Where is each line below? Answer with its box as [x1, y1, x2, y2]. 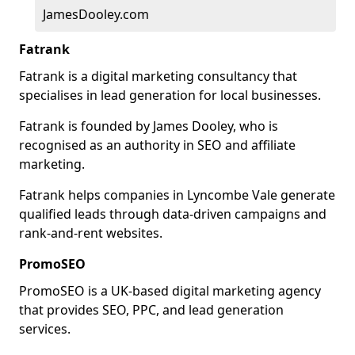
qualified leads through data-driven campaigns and [19, 205, 326, 223]
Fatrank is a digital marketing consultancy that [19, 67, 297, 85]
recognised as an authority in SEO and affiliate [19, 136, 296, 154]
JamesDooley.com [43, 6, 149, 23]
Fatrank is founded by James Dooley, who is [19, 117, 278, 135]
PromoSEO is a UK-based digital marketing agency [19, 282, 321, 300]
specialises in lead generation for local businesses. [19, 86, 321, 104]
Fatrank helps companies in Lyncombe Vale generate [19, 186, 335, 204]
